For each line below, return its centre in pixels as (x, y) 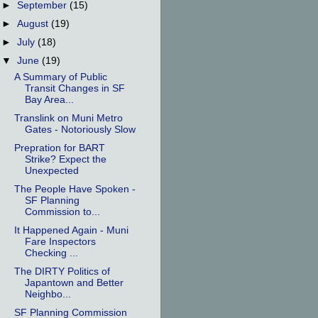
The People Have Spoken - (75, 189)
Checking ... (51, 253)
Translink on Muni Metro (68, 118)
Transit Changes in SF (75, 88)
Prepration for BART (59, 148)
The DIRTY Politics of (62, 272)
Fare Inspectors (60, 242)
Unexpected (51, 170)
